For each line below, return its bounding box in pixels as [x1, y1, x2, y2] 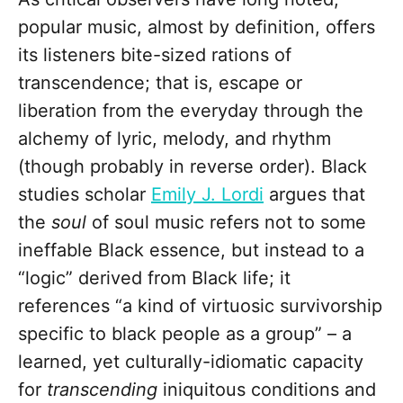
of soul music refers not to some [86, 211, 366, 234]
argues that [264, 184, 365, 206]
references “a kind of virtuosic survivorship [18, 295, 382, 318]
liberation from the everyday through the [18, 100, 363, 122]
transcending [47, 379, 157, 401]
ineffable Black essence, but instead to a [18, 239, 364, 262]
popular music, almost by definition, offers [18, 16, 375, 39]
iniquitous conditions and [157, 379, 376, 401]
